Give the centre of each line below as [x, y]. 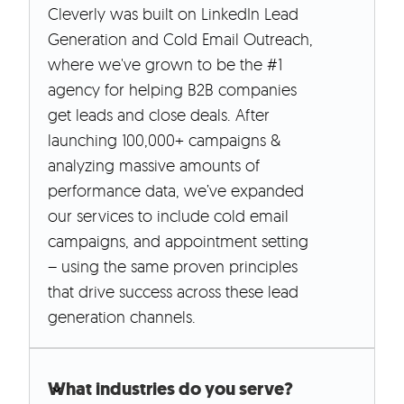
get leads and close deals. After [159, 115]
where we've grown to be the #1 [165, 64]
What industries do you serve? [170, 390]
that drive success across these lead [173, 292]
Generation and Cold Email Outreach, [180, 39]
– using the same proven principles [173, 266]
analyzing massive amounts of [154, 165]
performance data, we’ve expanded [176, 191]
